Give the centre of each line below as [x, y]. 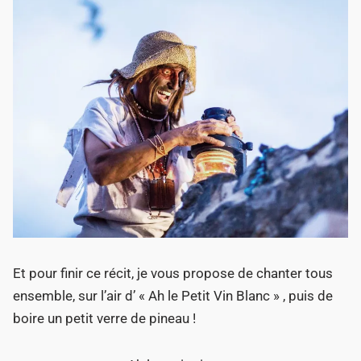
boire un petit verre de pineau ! [105, 319]
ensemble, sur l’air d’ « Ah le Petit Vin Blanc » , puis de [173, 296]
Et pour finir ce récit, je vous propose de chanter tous [173, 274]
